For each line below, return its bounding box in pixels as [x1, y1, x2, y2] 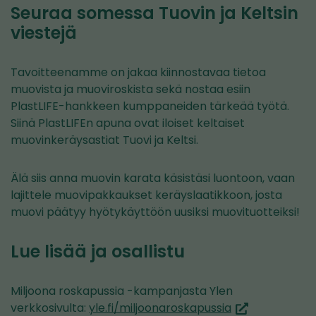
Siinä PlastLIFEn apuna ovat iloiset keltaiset [11, 115, 245, 131]
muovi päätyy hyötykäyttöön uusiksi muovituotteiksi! [11, 204, 300, 220]
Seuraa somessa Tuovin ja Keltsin [11, 1, 298, 25]
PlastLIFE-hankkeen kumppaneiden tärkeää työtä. [11, 98, 289, 114]
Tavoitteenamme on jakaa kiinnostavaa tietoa [11, 64, 266, 80]
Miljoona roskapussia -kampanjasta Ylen [11, 283, 233, 299]
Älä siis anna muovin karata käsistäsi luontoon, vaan [11, 170, 295, 186]
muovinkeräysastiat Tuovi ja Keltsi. [11, 132, 198, 148]
